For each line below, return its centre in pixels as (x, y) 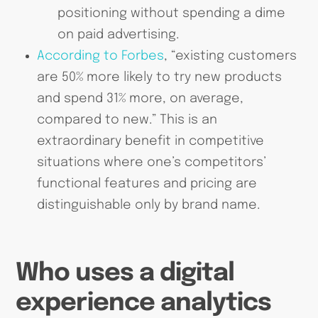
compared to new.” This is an (127, 120)
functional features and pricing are (147, 184)
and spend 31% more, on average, (140, 99)
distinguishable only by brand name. (148, 205)
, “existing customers (230, 56)
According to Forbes (100, 56)
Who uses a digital (125, 274)
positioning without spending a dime (172, 14)
